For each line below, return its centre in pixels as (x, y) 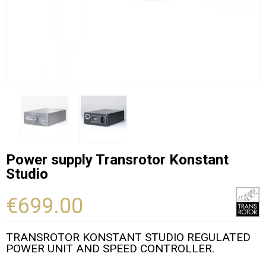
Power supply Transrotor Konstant (117, 160)
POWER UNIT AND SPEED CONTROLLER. (110, 248)
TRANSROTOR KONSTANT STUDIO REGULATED (128, 237)
